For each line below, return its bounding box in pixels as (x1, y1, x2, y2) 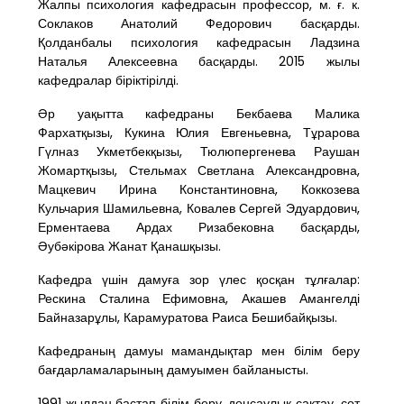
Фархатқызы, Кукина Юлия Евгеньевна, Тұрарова (38, 124, 360, 142)
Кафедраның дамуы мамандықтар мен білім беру (38, 342, 360, 360)
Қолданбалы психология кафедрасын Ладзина (38, 33, 360, 51)
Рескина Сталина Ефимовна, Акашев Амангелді (38, 289, 360, 308)
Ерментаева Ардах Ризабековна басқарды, (38, 218, 360, 236)
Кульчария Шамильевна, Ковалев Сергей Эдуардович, (38, 199, 360, 217)
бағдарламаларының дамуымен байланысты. (38, 361, 308, 379)
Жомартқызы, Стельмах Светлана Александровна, (38, 161, 360, 179)
